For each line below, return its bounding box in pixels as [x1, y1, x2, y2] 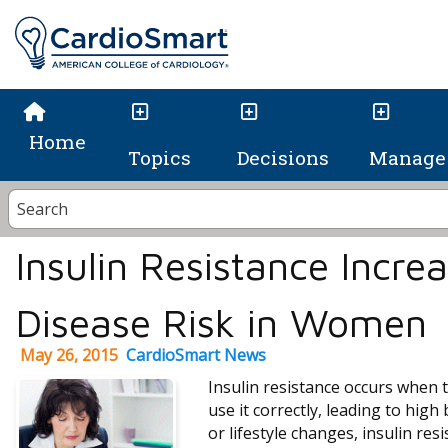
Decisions [236, 145, 329, 171]
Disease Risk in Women [16, 299, 427, 346]
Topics [127, 145, 191, 171]
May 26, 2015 [20, 344, 118, 367]
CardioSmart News [126, 344, 266, 367]
